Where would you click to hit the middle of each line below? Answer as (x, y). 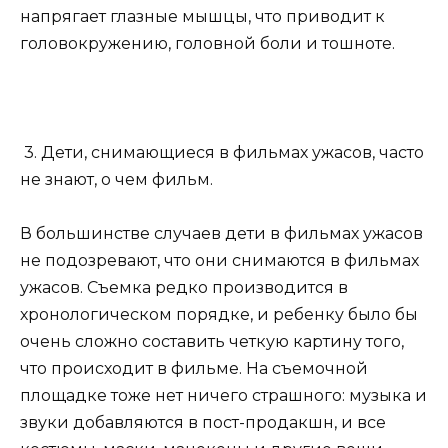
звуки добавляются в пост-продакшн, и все (203, 422)
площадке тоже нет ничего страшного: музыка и (223, 395)
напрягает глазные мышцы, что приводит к (202, 17)
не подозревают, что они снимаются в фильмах (219, 260)
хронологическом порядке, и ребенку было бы (219, 314)
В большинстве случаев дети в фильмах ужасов (221, 233)
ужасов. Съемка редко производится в (184, 287)
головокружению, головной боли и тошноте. (207, 44)
